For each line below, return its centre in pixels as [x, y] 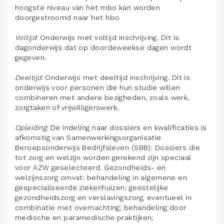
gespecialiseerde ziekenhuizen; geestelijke [92, 187]
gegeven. [31, 57]
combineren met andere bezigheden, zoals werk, [102, 97]
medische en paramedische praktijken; [84, 217]
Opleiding [31, 127]
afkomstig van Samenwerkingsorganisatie [88, 137]
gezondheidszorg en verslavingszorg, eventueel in [103, 197]
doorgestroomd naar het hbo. [68, 17]
